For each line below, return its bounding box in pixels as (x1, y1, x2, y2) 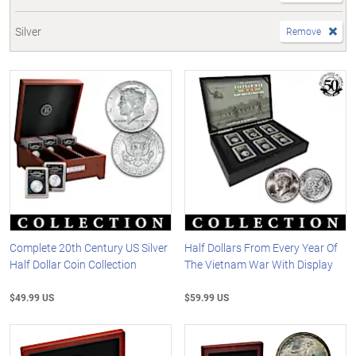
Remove (286, 24, 321, 37)
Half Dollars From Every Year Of (184, 240, 339, 256)
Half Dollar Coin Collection (10, 257, 137, 273)
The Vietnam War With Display (184, 257, 334, 273)
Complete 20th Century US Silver (10, 240, 168, 256)
